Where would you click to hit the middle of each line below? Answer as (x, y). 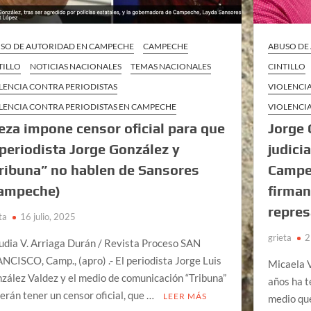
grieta (280, 237)
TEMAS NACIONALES (171, 66)
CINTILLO (287, 66)
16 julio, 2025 (48, 216)
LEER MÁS (185, 296)
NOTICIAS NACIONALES (76, 66)
